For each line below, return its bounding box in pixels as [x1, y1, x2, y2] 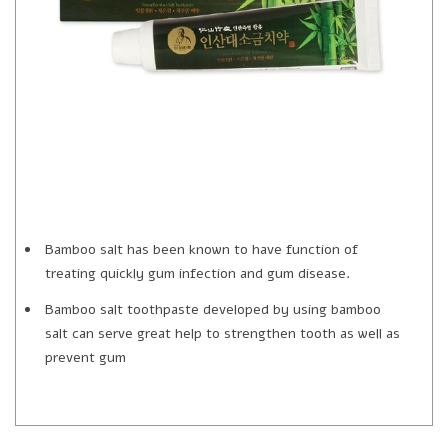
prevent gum [45, 347, 126, 367]
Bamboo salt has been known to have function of [45, 239, 358, 259]
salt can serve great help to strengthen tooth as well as [45, 323, 400, 343]
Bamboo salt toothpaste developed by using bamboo [45, 299, 381, 319]
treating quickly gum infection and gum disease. [45, 263, 350, 283]
